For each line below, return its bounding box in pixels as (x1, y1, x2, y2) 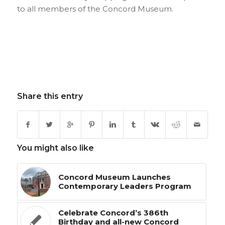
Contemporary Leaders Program (58, 181, 191, 191)
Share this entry (17, 91, 83, 101)
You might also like (17, 143, 94, 153)
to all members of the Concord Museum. (17, 4, 173, 14)
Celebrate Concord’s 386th (58, 208, 168, 218)
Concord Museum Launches (58, 172, 171, 182)
